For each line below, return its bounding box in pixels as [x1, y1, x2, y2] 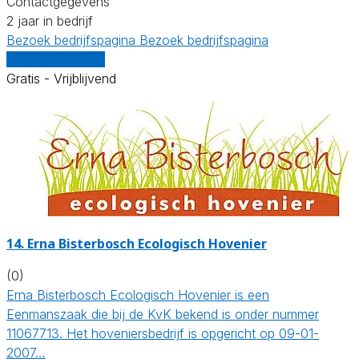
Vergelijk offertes [6, 50, 105, 67]
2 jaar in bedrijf [6, 12, 93, 29]
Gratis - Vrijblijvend [6, 70, 116, 87]
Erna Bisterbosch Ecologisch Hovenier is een [6, 286, 269, 303]
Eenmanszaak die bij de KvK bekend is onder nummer [6, 305, 319, 322]
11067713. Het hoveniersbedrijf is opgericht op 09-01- [6, 325, 319, 341]
